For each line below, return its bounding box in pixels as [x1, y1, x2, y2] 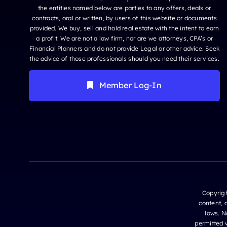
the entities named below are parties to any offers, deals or [37, 4, 211, 12]
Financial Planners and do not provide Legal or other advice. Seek [29, 44, 220, 52]
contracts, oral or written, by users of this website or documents [32, 14, 217, 22]
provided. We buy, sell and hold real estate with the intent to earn [29, 24, 219, 32]
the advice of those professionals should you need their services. [29, 54, 219, 62]
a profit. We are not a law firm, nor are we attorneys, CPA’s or [36, 34, 213, 42]
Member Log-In [99, 80, 162, 90]
